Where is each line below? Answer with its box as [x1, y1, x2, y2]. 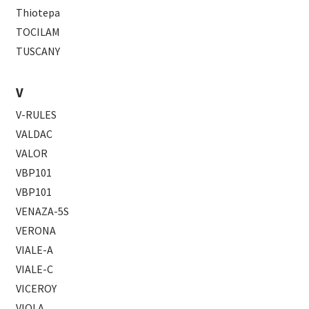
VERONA [16, 223, 57, 238]
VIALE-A [16, 243, 54, 257]
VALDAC [16, 127, 53, 141]
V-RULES [16, 108, 57, 122]
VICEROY [16, 281, 57, 296]
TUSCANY [16, 44, 61, 59]
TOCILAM [16, 25, 61, 39]
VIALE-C [16, 262, 54, 277]
